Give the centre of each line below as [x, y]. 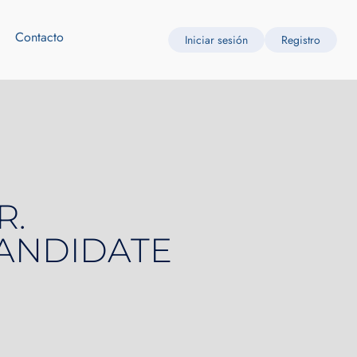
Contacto [40, 37]
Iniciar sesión [217, 40]
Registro [301, 40]
